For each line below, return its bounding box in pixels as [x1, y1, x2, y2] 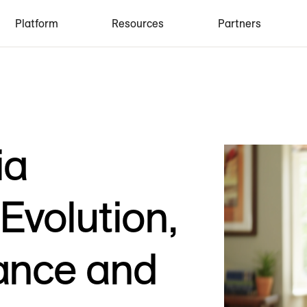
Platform [14, 16, 58, 30]
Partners [217, 16, 261, 30]
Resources [112, 16, 164, 30]
